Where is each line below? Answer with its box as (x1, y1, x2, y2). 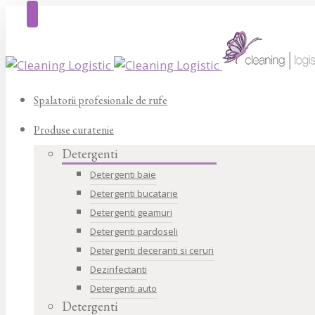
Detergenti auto (90, 282, 157, 295)
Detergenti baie (90, 168, 156, 181)
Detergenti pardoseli (90, 225, 178, 238)
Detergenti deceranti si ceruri (90, 244, 214, 257)
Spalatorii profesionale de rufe (34, 93, 167, 108)
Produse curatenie (34, 122, 114, 137)
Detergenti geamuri (90, 206, 172, 219)
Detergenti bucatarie (90, 187, 178, 200)
